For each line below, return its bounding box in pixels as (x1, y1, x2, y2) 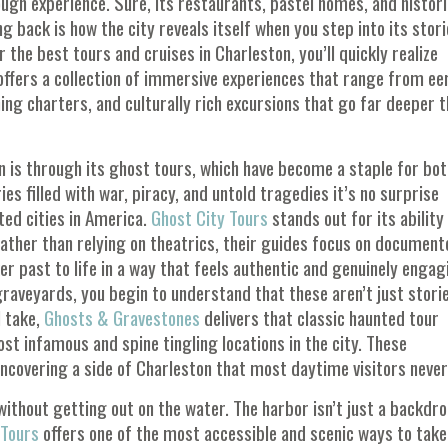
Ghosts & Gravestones (44, 303, 200, 333)
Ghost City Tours (151, 203, 268, 233)
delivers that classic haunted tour (200, 303, 439, 333)
